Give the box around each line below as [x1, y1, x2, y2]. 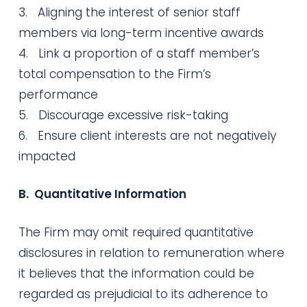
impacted [18, 147, 75, 164]
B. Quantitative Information [18, 186, 186, 202]
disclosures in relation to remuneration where [18, 244, 284, 261]
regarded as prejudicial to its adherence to [18, 285, 268, 302]
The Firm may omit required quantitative [18, 223, 254, 241]
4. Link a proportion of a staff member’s [18, 45, 260, 62]
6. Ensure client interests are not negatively [18, 127, 276, 144]
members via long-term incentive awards [18, 24, 264, 41]
